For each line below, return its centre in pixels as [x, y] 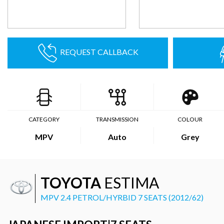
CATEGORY [44, 119]
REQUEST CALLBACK [99, 52]
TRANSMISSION [117, 119]
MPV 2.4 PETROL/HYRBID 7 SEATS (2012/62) [122, 197]
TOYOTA [71, 182]
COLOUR [190, 119]
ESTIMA [130, 182]
